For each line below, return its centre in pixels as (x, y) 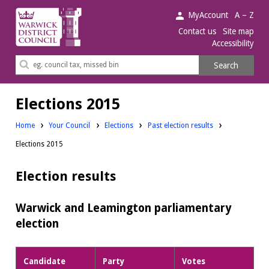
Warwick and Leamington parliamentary (123, 208)
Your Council (70, 125)
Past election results (180, 125)
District (30, 29)
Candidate (45, 261)
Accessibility (233, 43)
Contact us (198, 32)
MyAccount (208, 15)
